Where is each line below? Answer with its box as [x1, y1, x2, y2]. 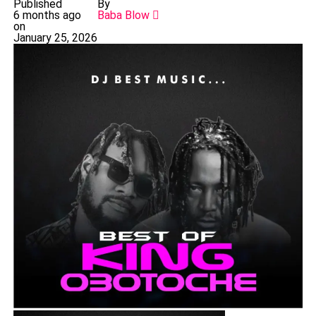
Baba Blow [97, 8, 150, 22]
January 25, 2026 [13, 30, 97, 44]
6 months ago [13, 8, 81, 22]
